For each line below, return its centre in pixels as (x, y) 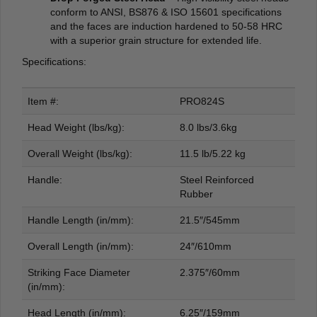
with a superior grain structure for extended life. (156, 41)
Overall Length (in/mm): (81, 247)
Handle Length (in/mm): (81, 220)
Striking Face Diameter (79, 273)
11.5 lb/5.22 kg (213, 154)
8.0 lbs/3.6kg (208, 128)
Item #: (43, 102)
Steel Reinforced (217, 180)
